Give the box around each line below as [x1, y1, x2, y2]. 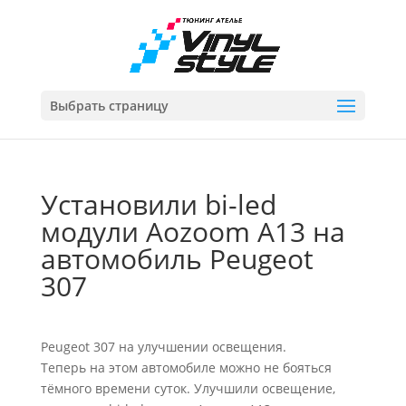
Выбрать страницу [49, 97, 169, 114]
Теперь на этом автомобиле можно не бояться [40, 359, 332, 376]
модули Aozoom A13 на [40, 213, 345, 250]
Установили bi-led [40, 186, 276, 223]
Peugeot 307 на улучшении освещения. [40, 338, 286, 355]
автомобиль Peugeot [40, 240, 314, 277]
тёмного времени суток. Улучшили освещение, [40, 380, 335, 397]
